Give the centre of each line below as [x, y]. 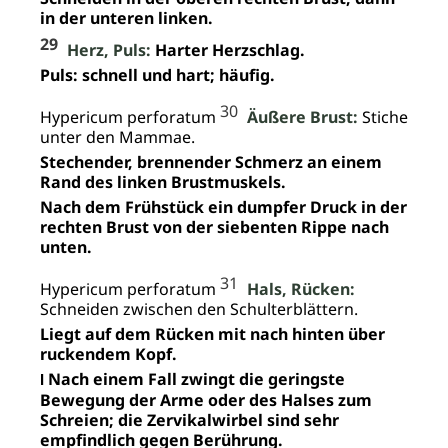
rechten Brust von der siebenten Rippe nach [214, 226]
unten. [66, 246]
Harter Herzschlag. [228, 49]
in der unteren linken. [126, 17]
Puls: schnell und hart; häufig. [157, 74]
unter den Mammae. [117, 136]
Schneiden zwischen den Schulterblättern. [199, 308]
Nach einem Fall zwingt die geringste [194, 378]
